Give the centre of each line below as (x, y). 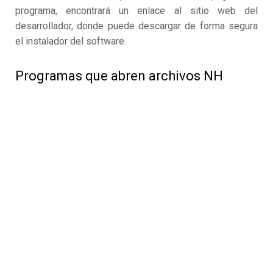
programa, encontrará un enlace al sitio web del (136, 11)
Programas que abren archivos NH (119, 76)
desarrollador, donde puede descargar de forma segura (136, 26)
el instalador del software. (71, 41)
